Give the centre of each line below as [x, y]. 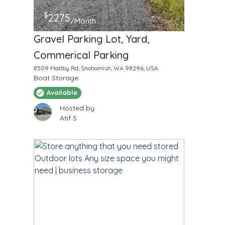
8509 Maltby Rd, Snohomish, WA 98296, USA [96, 68]
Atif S [68, 118]
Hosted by [77, 108]
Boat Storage [56, 78]
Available [62, 93]
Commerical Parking [81, 55]
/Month [83, 21]
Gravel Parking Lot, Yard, [91, 39]
